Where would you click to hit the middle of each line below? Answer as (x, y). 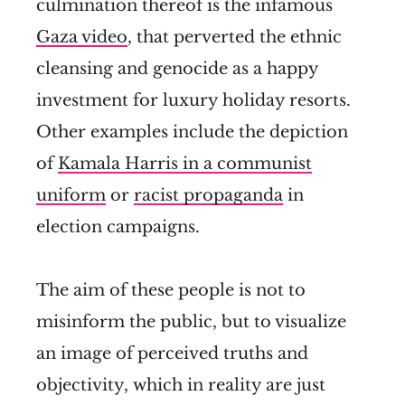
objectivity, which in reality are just (181, 386)
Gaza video (82, 38)
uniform (71, 196)
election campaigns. (118, 227)
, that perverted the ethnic (235, 38)
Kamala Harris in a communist (185, 164)
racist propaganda (208, 196)
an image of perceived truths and (172, 354)
